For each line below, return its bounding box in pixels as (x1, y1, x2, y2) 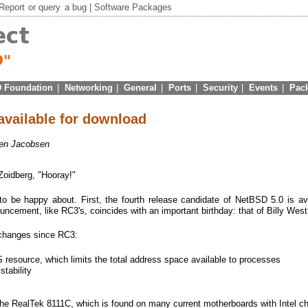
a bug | (61, 2, 94, 13)
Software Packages (93, 2, 172, 13)
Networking (64, 82, 113, 93)
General (124, 82, 157, 93)
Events (249, 82, 278, 93)
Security (202, 82, 238, 93)
